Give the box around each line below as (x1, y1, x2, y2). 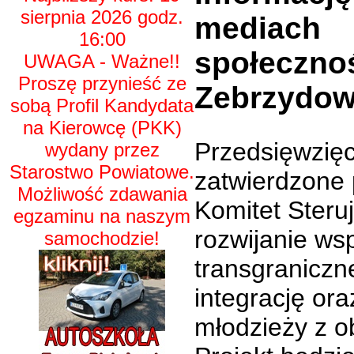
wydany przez (44, 139, 160, 160)
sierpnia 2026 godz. (21, 6, 183, 28)
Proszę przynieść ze (17, 73, 186, 94)
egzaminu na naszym (13, 205, 190, 227)
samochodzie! (44, 228, 160, 249)
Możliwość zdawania (17, 183, 187, 205)
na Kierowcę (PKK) (22, 117, 182, 138)
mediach (194, 11, 321, 45)
